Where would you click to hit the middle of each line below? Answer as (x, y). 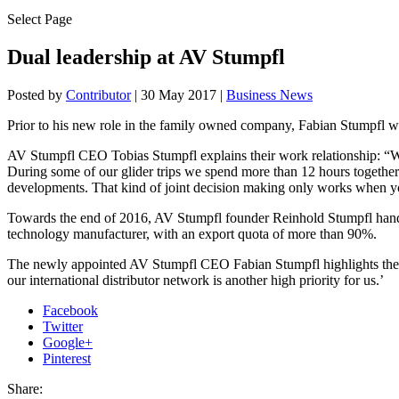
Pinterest (67, 358)
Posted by (37, 94)
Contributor (98, 94)
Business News (269, 94)
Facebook (70, 310)
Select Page (40, 19)
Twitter (63, 326)
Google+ (68, 342)
